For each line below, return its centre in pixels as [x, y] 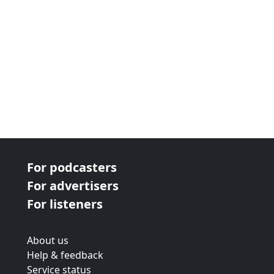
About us [48, 240]
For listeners [65, 204]
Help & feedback [65, 255]
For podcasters [72, 167]
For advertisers [73, 186]
